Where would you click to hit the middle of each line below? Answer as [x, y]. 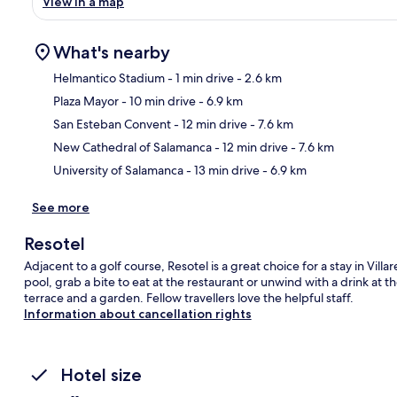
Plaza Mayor [86, 101]
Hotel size [101, 375]
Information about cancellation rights [137, 314]
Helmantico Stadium [109, 78]
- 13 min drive [222, 171]
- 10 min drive [157, 101]
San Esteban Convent [112, 125]
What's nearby [112, 53]
